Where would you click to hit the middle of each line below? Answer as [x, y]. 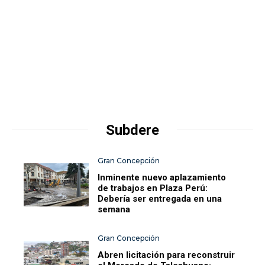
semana [114, 209]
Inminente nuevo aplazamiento [162, 177]
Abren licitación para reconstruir [167, 255]
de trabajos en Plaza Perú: [153, 188]
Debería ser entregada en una [160, 198]
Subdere [132, 130]
